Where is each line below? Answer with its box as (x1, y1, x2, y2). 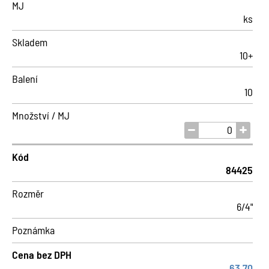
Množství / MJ (12, 109, 70, 122)
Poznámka (12, 223, 55, 237)
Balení (12, 72, 38, 85)
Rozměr (12, 187, 44, 200)
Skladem (12, 35, 47, 49)
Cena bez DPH (12, 248, 71, 261)
